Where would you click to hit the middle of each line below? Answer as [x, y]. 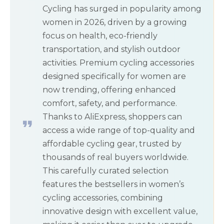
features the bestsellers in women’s [113, 184]
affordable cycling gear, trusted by [112, 144]
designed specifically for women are [114, 76]
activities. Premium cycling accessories [118, 63]
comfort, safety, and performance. [110, 103]
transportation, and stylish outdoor [111, 49]
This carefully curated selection [105, 171]
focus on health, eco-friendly [100, 36]
